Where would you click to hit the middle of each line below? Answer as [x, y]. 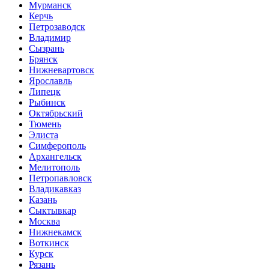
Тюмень [45, 124]
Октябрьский [56, 113]
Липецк [45, 92]
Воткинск [49, 243]
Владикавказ [55, 189]
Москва [44, 221]
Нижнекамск [55, 232]
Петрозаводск [57, 27]
